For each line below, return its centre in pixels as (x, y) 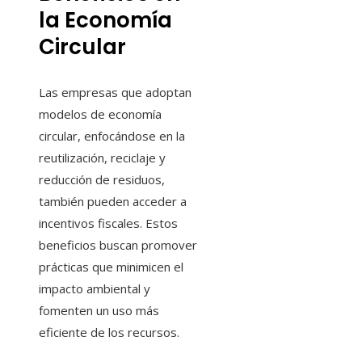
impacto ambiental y (95, 289)
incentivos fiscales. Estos (108, 223)
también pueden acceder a (113, 202)
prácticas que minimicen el (111, 267)
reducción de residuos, (102, 180)
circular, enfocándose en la (112, 136)
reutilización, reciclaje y (102, 158)
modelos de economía (100, 114)
